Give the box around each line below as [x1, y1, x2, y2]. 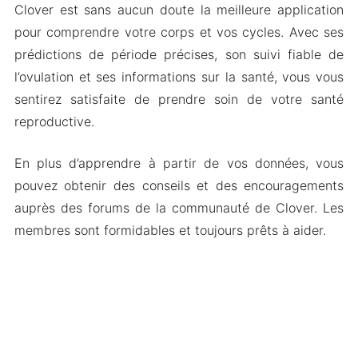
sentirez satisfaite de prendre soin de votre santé [14, 90, 344, 107]
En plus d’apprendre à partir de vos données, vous [14, 154, 344, 171]
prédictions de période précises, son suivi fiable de [14, 46, 344, 62]
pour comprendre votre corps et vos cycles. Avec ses [14, 23, 344, 40]
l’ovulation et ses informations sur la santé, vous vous [14, 68, 344, 85]
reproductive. [14, 113, 94, 129]
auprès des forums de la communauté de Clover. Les [14, 199, 344, 216]
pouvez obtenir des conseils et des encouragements [14, 177, 344, 193]
